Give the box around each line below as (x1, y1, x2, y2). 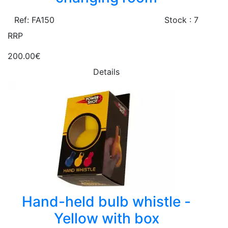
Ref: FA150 (14, 15, 54, 25)
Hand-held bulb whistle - (22, 193, 191, 211)
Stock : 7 (164, 15, 198, 25)
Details (93, 67, 120, 77)
